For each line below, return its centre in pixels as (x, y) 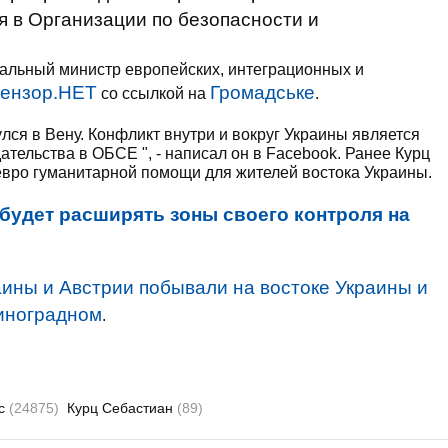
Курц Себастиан (122, 408)
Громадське (262, 92)
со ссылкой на (153, 93)
